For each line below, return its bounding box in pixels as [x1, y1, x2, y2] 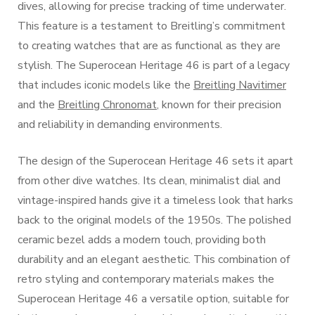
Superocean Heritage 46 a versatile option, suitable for [18, 291, 289, 307]
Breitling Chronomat [58, 97, 157, 112]
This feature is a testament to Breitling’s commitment [18, 18, 285, 34]
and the [18, 97, 58, 112]
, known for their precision [157, 97, 281, 112]
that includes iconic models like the [18, 77, 193, 93]
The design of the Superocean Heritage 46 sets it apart [18, 153, 293, 169]
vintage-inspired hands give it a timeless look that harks [18, 193, 293, 208]
